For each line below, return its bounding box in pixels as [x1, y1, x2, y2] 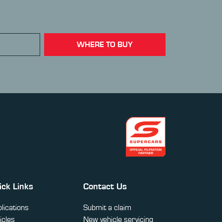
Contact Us [83, 182, 127, 192]
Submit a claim [83, 204, 131, 212]
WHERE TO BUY [77, 41, 133, 49]
